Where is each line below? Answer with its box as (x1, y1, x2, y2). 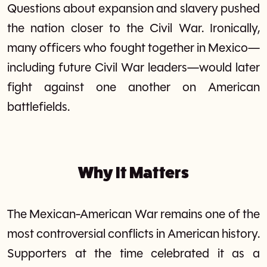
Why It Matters (78, 163, 189, 182)
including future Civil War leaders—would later (7, 61, 260, 74)
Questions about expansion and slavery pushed (7, 2, 260, 15)
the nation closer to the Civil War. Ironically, (7, 22, 260, 35)
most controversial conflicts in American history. (7, 228, 260, 241)
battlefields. (7, 101, 70, 114)
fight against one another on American (7, 81, 260, 94)
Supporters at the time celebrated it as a (7, 247, 260, 260)
